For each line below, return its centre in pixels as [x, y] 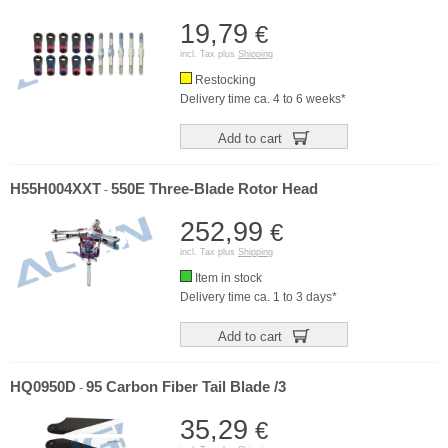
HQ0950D [43, 387]
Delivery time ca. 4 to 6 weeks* [263, 99]
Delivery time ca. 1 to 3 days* [258, 297]
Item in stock [227, 278]
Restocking [224, 80]
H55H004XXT [55, 189]
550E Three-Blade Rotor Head [214, 189]
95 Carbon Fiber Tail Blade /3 [186, 387]
